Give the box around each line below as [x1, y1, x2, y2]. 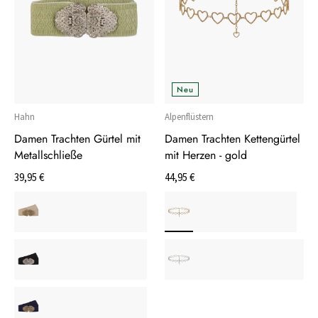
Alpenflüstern [164, 110, 214, 123]
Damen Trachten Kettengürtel [164, 130, 300, 147]
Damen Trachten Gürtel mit [14, 130, 141, 147]
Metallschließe [14, 146, 82, 163]
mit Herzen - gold [164, 146, 247, 163]
